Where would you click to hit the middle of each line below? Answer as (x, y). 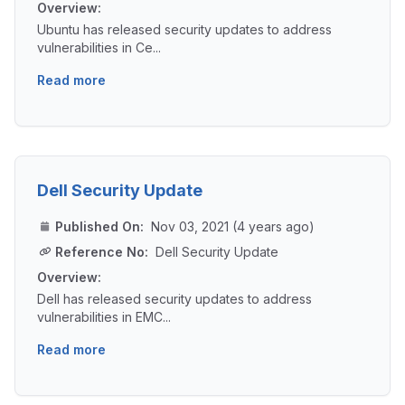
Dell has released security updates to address (174, 299)
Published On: (99, 227)
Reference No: (102, 252)
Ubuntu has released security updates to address (184, 30)
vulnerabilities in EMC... (104, 317)
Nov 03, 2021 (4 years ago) (233, 227)
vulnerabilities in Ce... (99, 48)
